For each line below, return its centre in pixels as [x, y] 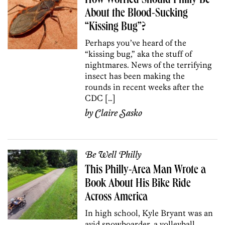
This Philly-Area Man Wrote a [146, 171]
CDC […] [100, 98]
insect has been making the [135, 76]
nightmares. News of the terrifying [149, 65]
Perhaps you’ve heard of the [136, 42]
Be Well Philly [113, 155]
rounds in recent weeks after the [145, 87]
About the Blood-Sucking [137, 14]
